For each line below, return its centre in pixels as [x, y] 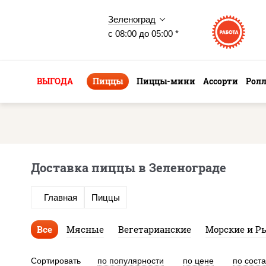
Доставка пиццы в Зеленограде [129, 167]
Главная [61, 198]
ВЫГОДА [55, 81]
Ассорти [221, 81]
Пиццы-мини [166, 81]
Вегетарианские [155, 229]
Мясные [85, 229]
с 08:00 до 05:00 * [143, 34]
